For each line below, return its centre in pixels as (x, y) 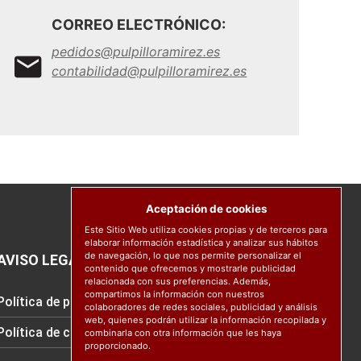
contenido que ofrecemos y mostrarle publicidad (190, 269)
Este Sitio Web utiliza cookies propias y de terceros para (206, 230)
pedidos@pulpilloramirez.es (136, 52)
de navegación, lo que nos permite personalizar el (193, 256)
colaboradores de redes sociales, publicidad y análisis (201, 307)
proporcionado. (118, 346)
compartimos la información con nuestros (174, 295)
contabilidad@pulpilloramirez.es (149, 71)
